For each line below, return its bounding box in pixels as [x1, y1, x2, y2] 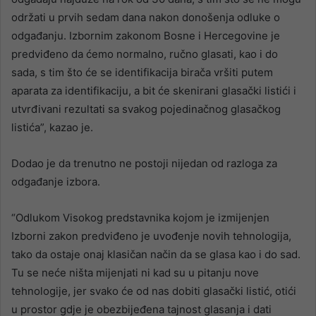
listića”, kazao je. [11, 120, 93, 134]
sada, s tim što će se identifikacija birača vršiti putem [11, 65, 273, 79]
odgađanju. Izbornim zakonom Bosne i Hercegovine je [11, 28, 280, 42]
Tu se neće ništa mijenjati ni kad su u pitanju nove [11, 265, 259, 279]
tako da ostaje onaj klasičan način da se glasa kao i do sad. [11, 247, 300, 261]
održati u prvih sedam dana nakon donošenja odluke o [11, 10, 280, 24]
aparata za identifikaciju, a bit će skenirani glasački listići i [11, 83, 296, 97]
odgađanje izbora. [11, 174, 100, 188]
